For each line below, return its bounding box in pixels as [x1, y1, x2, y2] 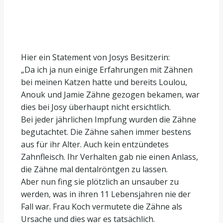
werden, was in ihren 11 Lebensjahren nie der [21, 188, 191, 200]
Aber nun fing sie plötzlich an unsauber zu [21, 176, 179, 187]
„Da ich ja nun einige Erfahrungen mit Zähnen [21, 64, 193, 75]
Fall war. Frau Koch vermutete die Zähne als [21, 201, 182, 212]
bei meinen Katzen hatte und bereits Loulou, [21, 76, 187, 88]
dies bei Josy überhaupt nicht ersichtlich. [21, 101, 171, 112]
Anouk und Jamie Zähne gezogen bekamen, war [21, 89, 200, 100]
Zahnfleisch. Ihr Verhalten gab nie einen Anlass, [21, 151, 198, 162]
